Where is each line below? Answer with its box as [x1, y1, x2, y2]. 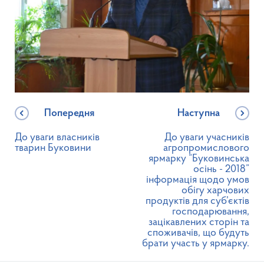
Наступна [177, 108, 220, 120]
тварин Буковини [15, 143, 91, 154]
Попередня [44, 108, 94, 120]
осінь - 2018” [193, 164, 249, 176]
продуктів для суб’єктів [146, 196, 249, 207]
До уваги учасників [164, 132, 249, 144]
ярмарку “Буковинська [148, 153, 249, 165]
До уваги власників [15, 132, 100, 144]
